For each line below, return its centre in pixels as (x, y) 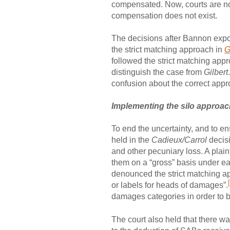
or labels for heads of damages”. (170, 185)
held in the (131, 140)
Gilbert (216, 72)
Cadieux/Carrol (179, 140)
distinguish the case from (158, 72)
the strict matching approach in (168, 50)
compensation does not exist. (164, 16)
